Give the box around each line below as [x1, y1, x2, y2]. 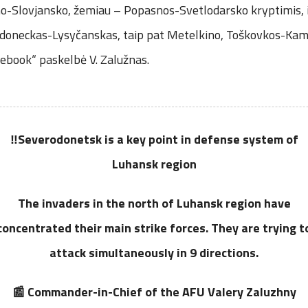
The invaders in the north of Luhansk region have [17, 194, 291, 213]
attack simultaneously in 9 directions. [49, 243, 258, 263]
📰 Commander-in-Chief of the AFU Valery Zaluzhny [12, 283, 296, 302]
